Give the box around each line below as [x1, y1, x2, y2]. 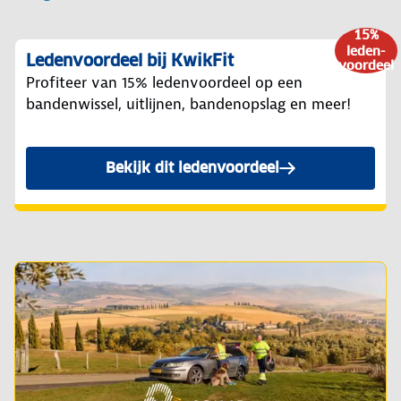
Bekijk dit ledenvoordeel [106, 158, 279, 178]
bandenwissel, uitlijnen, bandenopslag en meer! [26, 94, 351, 115]
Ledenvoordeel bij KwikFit [26, 50, 234, 72]
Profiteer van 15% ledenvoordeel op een [26, 73, 303, 93]
